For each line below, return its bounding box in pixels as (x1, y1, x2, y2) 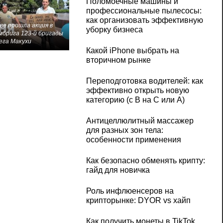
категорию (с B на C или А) (86, 96, 185, 105)
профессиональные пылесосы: (86, 6, 202, 15)
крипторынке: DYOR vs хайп (86, 196, 191, 205)
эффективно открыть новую (86, 86, 189, 95)
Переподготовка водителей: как (86, 77, 203, 86)
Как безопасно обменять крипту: (86, 156, 205, 165)
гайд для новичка (86, 166, 150, 175)
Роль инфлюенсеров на (86, 187, 174, 196)
